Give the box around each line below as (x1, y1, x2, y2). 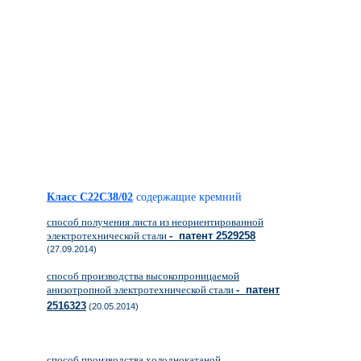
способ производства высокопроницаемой (47, 270, 239, 282)
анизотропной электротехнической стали (47, 284, 236, 296)
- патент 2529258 (169, 230, 255, 242)
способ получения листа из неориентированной (47, 216, 263, 228)
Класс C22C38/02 (47, 191, 133, 203)
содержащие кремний (136, 191, 242, 203)
